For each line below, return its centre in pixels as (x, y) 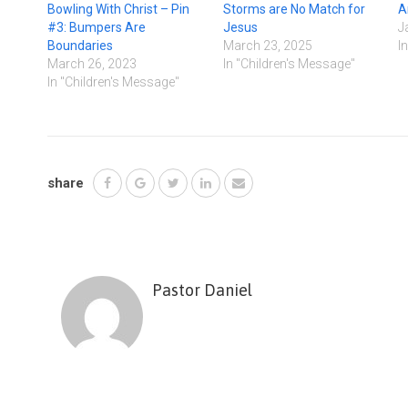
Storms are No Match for (294, 9)
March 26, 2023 (92, 64)
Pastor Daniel (202, 290)
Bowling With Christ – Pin (118, 9)
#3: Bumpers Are (97, 27)
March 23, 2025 (267, 46)
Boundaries (80, 46)
